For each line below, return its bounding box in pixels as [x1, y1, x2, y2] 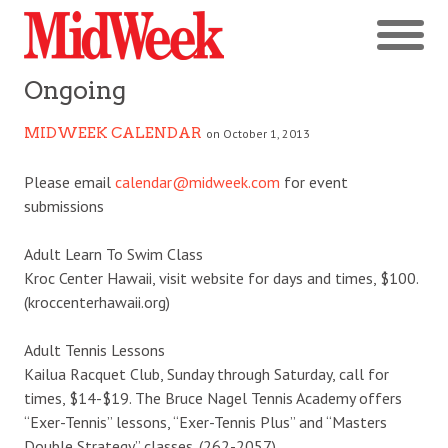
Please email [24, 171, 115, 192]
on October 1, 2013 [206, 125, 310, 141]
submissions [24, 195, 104, 216]
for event [280, 171, 348, 192]
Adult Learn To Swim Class [24, 243, 203, 264]
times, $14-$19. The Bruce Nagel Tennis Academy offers [24, 387, 402, 408]
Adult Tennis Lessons [24, 339, 165, 360]
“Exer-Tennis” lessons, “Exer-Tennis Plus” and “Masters [24, 411, 387, 432]
